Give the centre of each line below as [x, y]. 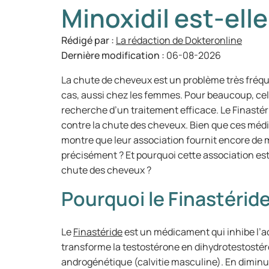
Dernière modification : [114, 55]
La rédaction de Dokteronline [179, 40]
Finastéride [98, 232]
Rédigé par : [89, 40]
